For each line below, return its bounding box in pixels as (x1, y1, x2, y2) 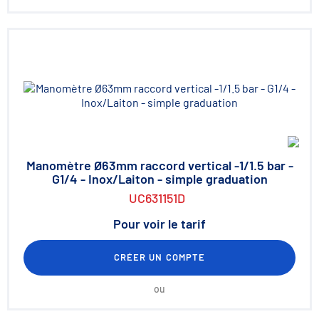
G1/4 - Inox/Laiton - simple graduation (51, 171, 268, 187)
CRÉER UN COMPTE (114, 251, 205, 263)
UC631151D (128, 190, 185, 206)
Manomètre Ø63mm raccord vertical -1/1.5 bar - (26, 157, 293, 173)
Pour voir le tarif (113, 216, 206, 231)
